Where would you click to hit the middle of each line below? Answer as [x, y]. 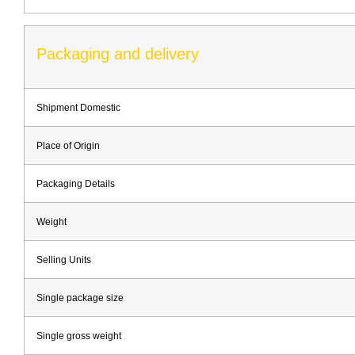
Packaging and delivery [118, 53]
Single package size [80, 297]
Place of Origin [68, 145]
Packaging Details [76, 183]
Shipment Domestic [78, 107]
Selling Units [64, 259]
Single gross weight [79, 335]
